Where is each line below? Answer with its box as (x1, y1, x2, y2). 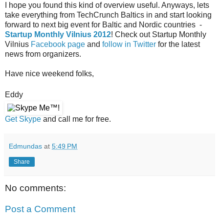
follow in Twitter (102, 40, 156, 48)
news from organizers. (5, 49, 83, 58)
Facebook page (31, 40, 85, 48)
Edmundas (9, 142, 42, 150)
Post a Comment (5, 204, 75, 215)
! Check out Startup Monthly (111, 30, 206, 39)
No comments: (5, 182, 66, 193)
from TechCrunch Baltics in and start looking (58, 10, 212, 19)
